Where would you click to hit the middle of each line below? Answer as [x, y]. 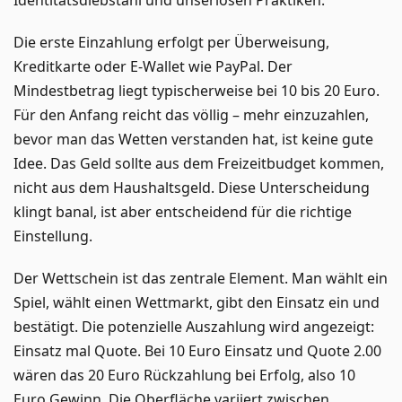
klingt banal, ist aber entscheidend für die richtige [183, 211]
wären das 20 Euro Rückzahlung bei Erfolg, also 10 [184, 375]
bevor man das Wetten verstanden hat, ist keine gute [193, 139]
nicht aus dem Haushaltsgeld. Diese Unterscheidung [192, 187]
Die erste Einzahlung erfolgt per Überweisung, [171, 42]
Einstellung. [53, 236]
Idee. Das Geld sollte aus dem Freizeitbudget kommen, [199, 163]
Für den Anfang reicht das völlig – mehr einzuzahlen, [191, 114]
